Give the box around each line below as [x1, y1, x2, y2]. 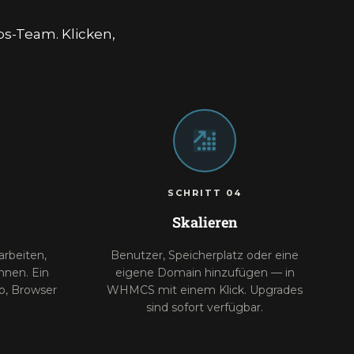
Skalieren [172, 213, 237, 232]
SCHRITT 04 [168, 187, 242, 198]
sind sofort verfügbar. [146, 300, 263, 314]
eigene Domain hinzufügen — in [115, 265, 295, 280]
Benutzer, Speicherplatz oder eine [111, 248, 299, 262]
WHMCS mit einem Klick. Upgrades [107, 283, 303, 297]
